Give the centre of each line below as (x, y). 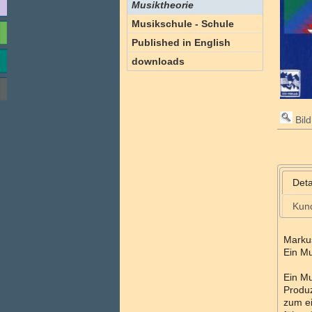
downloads (158, 61)
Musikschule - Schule (183, 24)
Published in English (181, 42)
